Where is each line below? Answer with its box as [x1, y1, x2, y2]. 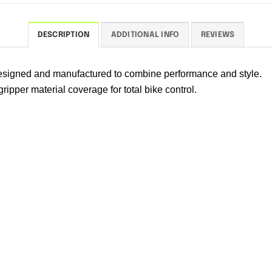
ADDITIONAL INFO [110, 31, 180, 39]
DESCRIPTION [37, 31, 90, 39]
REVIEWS [200, 31, 235, 39]
